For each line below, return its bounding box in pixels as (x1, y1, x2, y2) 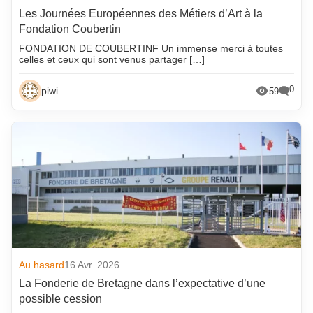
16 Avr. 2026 (64, 259, 120, 271)
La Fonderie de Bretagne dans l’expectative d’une (19, 277, 266, 290)
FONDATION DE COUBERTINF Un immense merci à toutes (19, 43, 284, 54)
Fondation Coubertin (19, 23, 122, 36)
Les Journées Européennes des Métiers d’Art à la (19, 8, 263, 20)
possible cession (19, 293, 103, 305)
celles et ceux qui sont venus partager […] (19, 54, 205, 66)
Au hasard (19, 259, 65, 271)
